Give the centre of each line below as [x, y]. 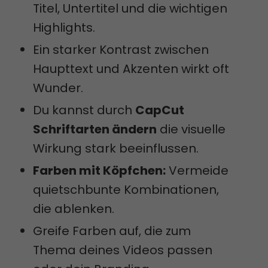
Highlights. [64, 27]
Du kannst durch [84, 110]
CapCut [160, 110]
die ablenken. [74, 208]
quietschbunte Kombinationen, [126, 189]
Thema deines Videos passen [123, 250]
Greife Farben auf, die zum [112, 231]
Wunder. [58, 88]
